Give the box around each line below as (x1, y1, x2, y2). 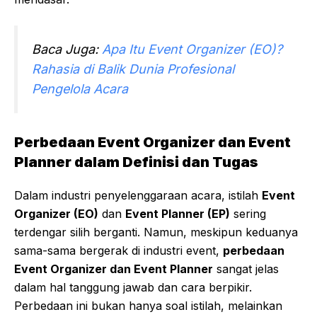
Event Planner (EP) (125, 207, 230, 221)
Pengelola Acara (32, 81, 128, 97)
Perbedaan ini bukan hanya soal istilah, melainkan (14, 299, 282, 313)
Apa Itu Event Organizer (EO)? (102, 42, 282, 57)
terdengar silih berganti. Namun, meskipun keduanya (14, 225, 298, 240)
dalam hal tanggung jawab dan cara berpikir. (14, 280, 252, 295)
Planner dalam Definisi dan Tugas (14, 154, 258, 171)
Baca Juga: (32, 42, 102, 57)
